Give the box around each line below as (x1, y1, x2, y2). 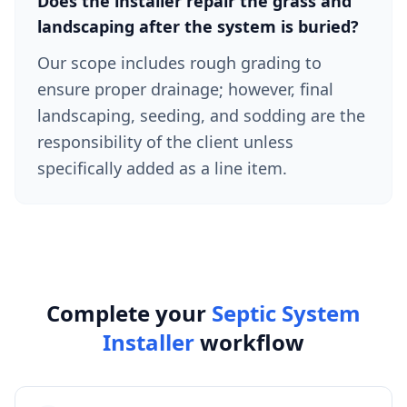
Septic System (212, 298, 361, 328)
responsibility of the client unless (37, 131, 293, 153)
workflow (194, 327, 304, 357)
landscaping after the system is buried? (37, 15, 359, 37)
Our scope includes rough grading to (37, 52, 322, 74)
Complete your (46, 298, 212, 328)
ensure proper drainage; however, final (37, 78, 333, 100)
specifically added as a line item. (37, 157, 287, 179)
